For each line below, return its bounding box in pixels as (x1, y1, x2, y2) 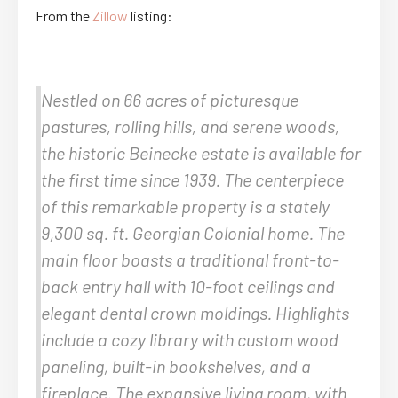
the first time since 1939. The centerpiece (41, 168, 344, 190)
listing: (128, 6, 172, 24)
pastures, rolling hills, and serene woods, (41, 115, 339, 137)
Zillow (92, 6, 128, 24)
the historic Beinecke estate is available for (41, 141, 361, 163)
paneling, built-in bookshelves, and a (41, 354, 311, 377)
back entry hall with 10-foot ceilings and (41, 275, 335, 297)
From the (36, 6, 92, 24)
